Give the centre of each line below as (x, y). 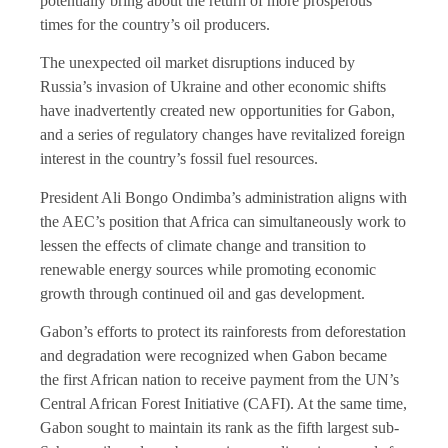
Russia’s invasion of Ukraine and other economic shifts (213, 87)
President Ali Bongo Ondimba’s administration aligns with (223, 197)
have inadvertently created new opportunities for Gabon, (217, 111)
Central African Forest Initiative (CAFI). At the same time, (223, 404)
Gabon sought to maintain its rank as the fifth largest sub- (219, 428)
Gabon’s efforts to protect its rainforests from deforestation (223, 332)
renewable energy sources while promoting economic (208, 269)
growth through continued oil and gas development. (202, 293)
